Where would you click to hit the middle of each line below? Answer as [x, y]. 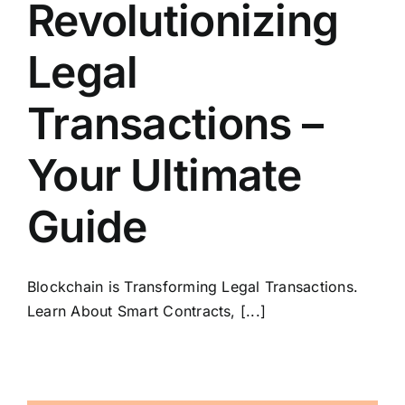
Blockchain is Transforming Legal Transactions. [193, 286]
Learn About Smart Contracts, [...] [147, 311]
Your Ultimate [165, 174]
